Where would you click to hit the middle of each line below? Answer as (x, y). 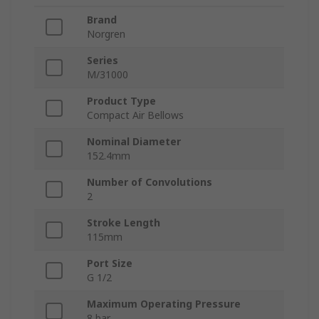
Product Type (121, 101)
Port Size (110, 263)
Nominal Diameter (134, 142)
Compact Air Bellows (135, 115)
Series (103, 61)
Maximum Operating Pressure (164, 304)
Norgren (106, 34)
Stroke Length (124, 223)
